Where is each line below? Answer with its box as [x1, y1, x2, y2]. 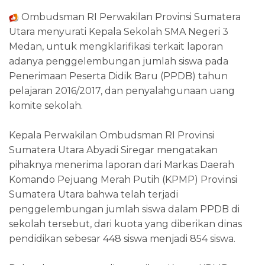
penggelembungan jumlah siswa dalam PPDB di [9, 203, 240, 215]
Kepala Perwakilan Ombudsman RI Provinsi [9, 130, 214, 141]
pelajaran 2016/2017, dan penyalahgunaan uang [9, 85, 235, 97]
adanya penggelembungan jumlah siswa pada [9, 56, 228, 67]
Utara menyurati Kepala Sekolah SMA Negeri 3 [9, 26, 228, 38]
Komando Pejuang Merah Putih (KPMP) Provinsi [9, 174, 237, 186]
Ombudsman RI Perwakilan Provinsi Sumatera [19, 11, 241, 23]
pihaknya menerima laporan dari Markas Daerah [9, 159, 234, 171]
